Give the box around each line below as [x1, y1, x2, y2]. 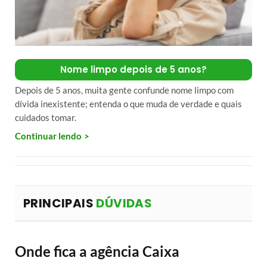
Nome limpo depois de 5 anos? [60, 63, 207, 76]
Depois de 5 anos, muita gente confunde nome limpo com [15, 84, 234, 95]
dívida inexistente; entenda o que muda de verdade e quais [15, 98, 242, 109]
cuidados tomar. [15, 111, 76, 123]
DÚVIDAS [96, 194, 153, 212]
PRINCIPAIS [23, 194, 97, 212]
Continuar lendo [15, 130, 82, 141]
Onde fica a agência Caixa [15, 243, 179, 260]
